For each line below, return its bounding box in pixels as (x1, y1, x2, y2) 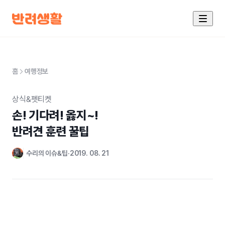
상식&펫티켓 (12, 94, 52, 104)
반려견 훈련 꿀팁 (12, 124, 90, 139)
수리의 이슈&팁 (26, 149, 68, 157)
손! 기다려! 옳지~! (12, 108, 99, 123)
